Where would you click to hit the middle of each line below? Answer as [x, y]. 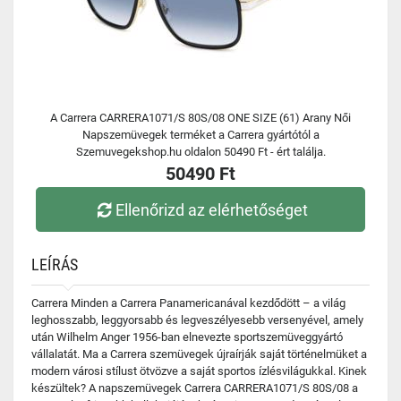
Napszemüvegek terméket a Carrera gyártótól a [200, 135]
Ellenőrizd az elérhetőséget [212, 209]
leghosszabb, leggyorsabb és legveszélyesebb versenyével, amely [197, 320]
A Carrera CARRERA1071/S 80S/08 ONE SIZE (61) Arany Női [200, 118]
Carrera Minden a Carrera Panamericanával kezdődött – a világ [188, 303]
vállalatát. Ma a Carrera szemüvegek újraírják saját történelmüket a [199, 354]
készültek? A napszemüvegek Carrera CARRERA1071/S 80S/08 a [195, 388]
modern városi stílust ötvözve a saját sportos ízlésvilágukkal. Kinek [199, 371]
